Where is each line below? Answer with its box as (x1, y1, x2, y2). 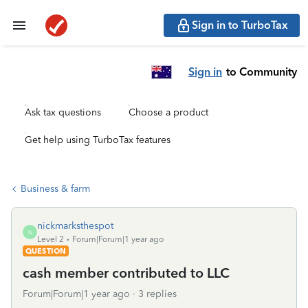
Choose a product (129, 107, 208, 118)
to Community (226, 65, 297, 78)
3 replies (138, 288, 177, 300)
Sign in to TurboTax (192, 19, 288, 32)
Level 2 (37, 234, 64, 244)
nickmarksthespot (37, 220, 113, 232)
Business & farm (21, 183, 90, 195)
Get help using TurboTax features (25, 134, 170, 146)
